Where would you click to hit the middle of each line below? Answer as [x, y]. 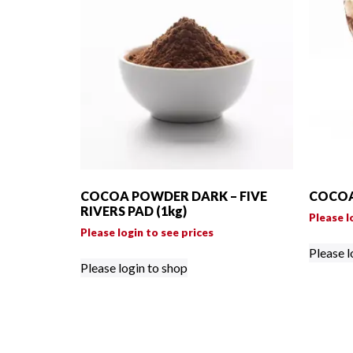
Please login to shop [134, 268]
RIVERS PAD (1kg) [134, 211]
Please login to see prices [147, 232]
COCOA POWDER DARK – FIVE [174, 196]
